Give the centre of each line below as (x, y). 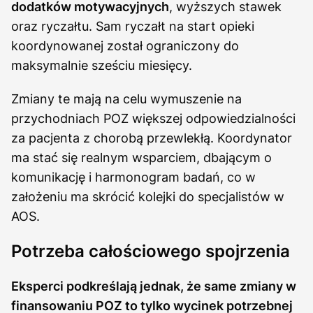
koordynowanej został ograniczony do (125, 45)
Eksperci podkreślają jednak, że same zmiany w (154, 286)
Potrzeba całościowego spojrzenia (151, 251)
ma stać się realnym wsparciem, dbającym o (141, 157)
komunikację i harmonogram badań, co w (133, 177)
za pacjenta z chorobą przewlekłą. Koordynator (152, 138)
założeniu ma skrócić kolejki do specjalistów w (148, 196)
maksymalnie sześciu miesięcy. (102, 65)
